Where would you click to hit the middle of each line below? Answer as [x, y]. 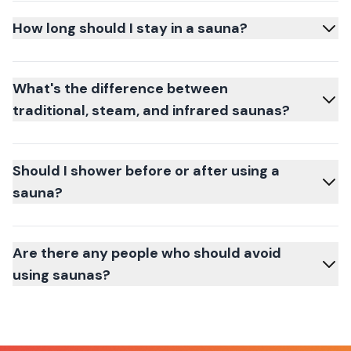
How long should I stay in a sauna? [130, 28]
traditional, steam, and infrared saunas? [151, 110]
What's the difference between [120, 89]
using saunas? [62, 275]
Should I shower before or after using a [146, 171]
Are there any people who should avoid [147, 253]
